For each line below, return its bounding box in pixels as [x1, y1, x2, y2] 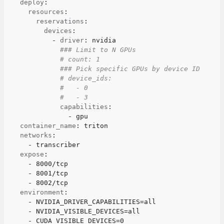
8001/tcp [32, 169, 68, 177]
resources [28, 8, 64, 15]
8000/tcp [32, 160, 68, 167]
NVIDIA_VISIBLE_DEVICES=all [32, 207, 140, 215]
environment [20, 188, 64, 196]
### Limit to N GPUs [60, 46, 136, 53]
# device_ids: [60, 74, 112, 82]
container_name [20, 122, 76, 129]
